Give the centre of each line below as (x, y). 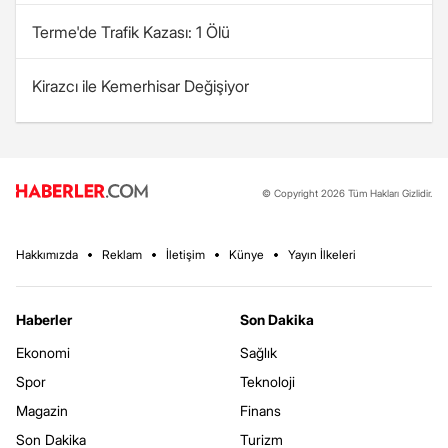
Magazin (42, 410)
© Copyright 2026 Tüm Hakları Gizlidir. (347, 192)
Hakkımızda (47, 254)
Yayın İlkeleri (322, 254)
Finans (260, 410)
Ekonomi (43, 352)
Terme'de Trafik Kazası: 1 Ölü (131, 32)
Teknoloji (267, 381)
